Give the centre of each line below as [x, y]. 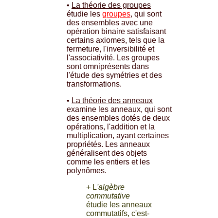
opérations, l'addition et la [111, 127]
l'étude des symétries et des [114, 75]
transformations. [94, 84]
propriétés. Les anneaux [108, 144]
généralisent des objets [107, 153]
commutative [108, 196]
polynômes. [87, 170]
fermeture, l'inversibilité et [110, 49]
